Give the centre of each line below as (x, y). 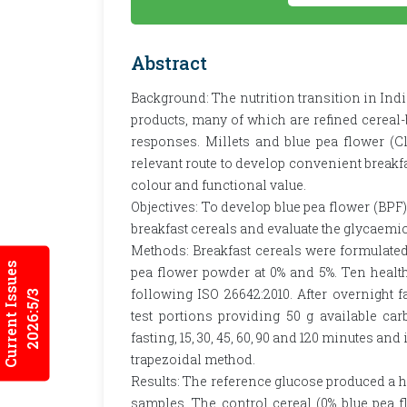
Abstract (169, 63)
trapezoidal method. (193, 359)
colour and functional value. (218, 185)
